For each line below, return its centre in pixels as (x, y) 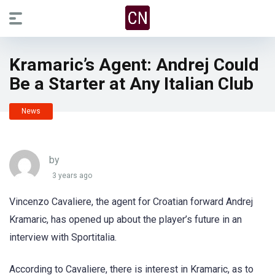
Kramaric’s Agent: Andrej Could (134, 65)
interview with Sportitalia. (63, 237)
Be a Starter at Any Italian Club (131, 84)
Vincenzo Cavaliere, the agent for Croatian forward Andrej (131, 202)
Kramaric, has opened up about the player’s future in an (126, 219)
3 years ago (72, 176)
